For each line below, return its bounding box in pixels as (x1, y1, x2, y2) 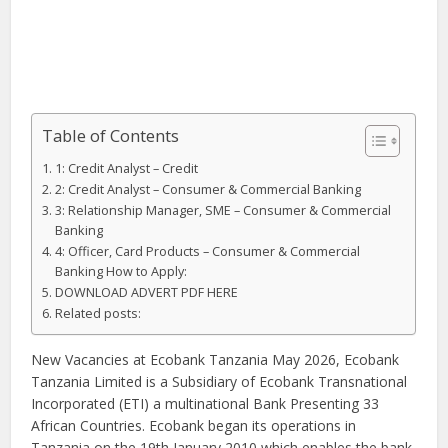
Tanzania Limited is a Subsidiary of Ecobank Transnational (31, 371, 408, 391)
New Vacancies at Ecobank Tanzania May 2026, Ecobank (31, 349, 400, 369)
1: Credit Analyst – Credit (54, 159, 198, 177)
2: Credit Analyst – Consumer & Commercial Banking (54, 180, 361, 198)
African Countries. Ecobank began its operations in (31, 415, 357, 435)
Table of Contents (42, 124, 180, 148)
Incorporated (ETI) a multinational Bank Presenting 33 (31, 393, 380, 413)
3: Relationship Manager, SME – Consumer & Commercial (54, 201, 391, 219)
